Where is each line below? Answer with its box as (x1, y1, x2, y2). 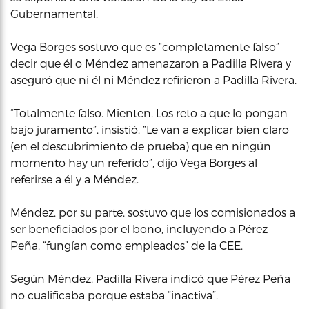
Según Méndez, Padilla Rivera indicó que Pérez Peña (10, 271, 290, 285)
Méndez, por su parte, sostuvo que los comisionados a (10, 205, 295, 219)
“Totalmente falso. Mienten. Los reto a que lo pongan (10, 106, 288, 119)
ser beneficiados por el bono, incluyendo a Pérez (10, 221, 268, 235)
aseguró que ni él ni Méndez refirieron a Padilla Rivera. (10, 72, 297, 86)
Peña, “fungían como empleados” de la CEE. (10, 238, 243, 252)
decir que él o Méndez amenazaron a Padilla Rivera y (10, 56, 291, 70)
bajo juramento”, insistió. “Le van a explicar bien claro (10, 122, 289, 136)
